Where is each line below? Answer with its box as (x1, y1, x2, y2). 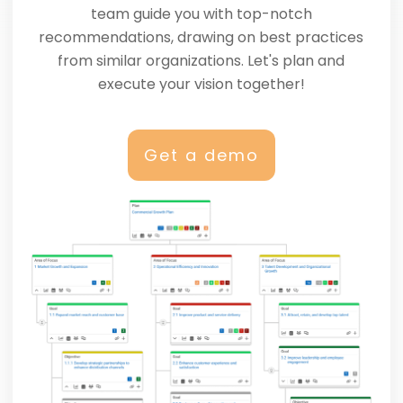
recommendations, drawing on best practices (39, 26, 364, 48)
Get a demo (143, 143, 259, 166)
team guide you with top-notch (90, 3, 312, 24)
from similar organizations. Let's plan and (58, 49, 345, 71)
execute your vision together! (97, 73, 305, 94)
